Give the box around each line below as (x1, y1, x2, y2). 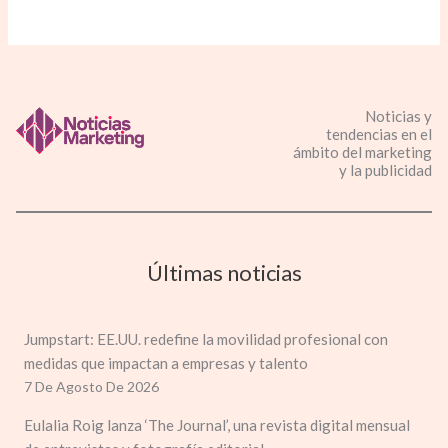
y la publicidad (338, 160, 432, 179)
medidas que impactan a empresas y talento (24, 353, 308, 372)
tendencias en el (325, 124, 432, 143)
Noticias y (364, 106, 432, 125)
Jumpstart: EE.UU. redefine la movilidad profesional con (24, 329, 388, 348)
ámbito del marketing (292, 142, 432, 161)
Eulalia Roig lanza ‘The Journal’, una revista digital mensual (24, 415, 410, 434)
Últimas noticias (146, 258, 302, 286)
